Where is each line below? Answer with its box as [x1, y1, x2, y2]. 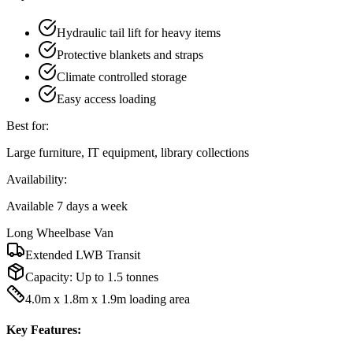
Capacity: [25, 269, 76, 284]
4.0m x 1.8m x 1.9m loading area [25, 292, 190, 306]
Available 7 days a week [6, 199, 128, 213]
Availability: [6, 172, 67, 186]
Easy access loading [57, 91, 156, 106]
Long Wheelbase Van [6, 225, 113, 240]
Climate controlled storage [57, 69, 187, 84]
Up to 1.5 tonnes [76, 269, 158, 284]
